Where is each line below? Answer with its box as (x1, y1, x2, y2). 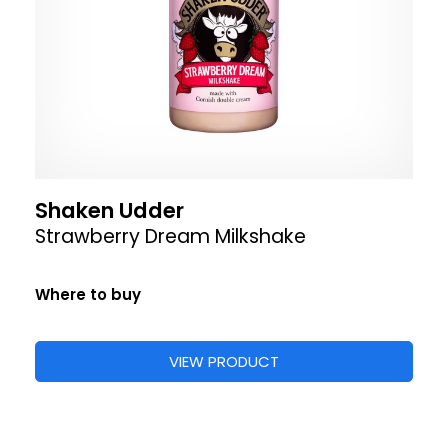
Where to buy (35, 284, 141, 305)
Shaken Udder (35, 195, 184, 226)
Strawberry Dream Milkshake (35, 223, 306, 250)
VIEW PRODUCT (169, 351, 279, 372)
